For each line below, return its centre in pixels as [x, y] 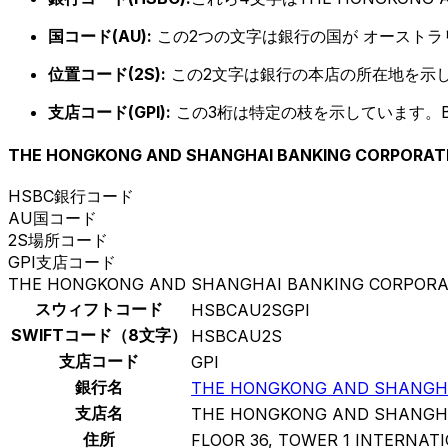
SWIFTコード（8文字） [99, 335]
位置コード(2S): [107, 73]
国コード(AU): [100, 35]
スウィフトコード [99, 309]
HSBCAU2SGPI [250, 310]
